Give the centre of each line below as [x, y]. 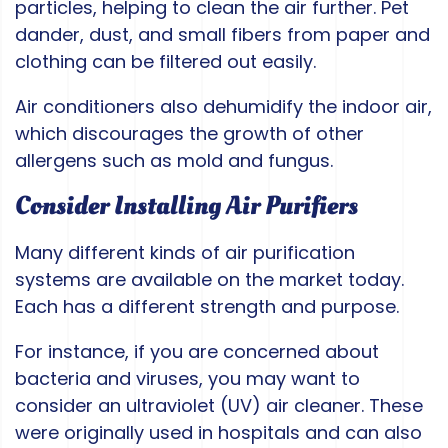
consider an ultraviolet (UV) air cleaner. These [219, 406]
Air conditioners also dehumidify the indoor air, [223, 107]
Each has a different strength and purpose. [207, 307]
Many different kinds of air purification [185, 253]
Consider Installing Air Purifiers [186, 206]
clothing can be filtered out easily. [165, 62]
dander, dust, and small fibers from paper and [222, 35]
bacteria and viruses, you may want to [187, 379]
